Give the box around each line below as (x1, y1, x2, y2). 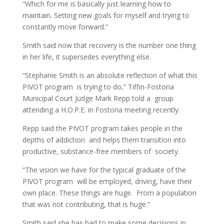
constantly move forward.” (22, 22, 108, 31)
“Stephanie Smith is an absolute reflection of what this (22, 70, 197, 80)
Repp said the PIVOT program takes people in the (22, 123, 182, 133)
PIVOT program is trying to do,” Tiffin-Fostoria (22, 82, 174, 91)
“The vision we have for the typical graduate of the (22, 165, 186, 174)
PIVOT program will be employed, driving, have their (22, 176, 192, 186)
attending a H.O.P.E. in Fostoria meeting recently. (22, 105, 180, 114)
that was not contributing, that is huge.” (22, 199, 150, 209)
